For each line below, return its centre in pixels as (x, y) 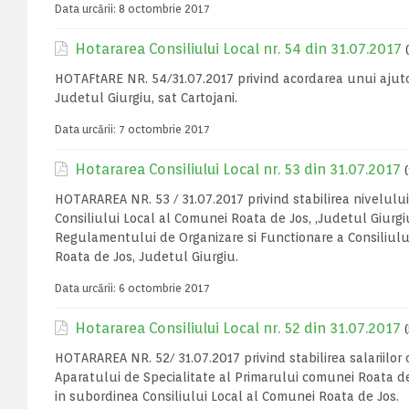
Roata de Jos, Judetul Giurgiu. (147, 257)
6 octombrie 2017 (164, 288)
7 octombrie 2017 (164, 129)
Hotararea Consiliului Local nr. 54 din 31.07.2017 (238, 49)
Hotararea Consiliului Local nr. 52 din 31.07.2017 (238, 328)
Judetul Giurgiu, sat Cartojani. (146, 98)
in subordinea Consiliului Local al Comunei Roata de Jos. (227, 396)
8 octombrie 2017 (164, 9)
